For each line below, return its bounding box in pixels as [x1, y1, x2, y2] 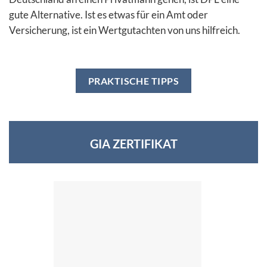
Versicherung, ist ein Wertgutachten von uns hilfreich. [9, 23, 240, 36]
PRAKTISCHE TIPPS [88, 75, 179, 87]
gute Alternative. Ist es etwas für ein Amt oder [9, 8, 208, 21]
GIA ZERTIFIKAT [89, 136, 178, 151]
